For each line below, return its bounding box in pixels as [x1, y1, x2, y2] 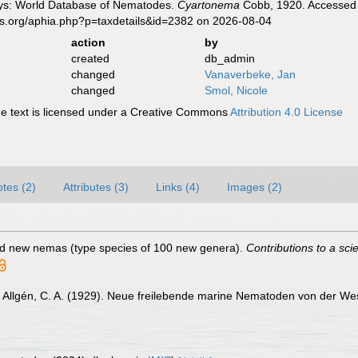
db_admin [204, 52, 255, 65]
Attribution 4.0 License [230, 105, 344, 118]
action [70, 36, 105, 49]
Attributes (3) [63, 181, 129, 193]
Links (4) [156, 181, 200, 193]
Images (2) [227, 181, 282, 193]
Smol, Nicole [204, 84, 268, 97]
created [70, 52, 109, 65]
